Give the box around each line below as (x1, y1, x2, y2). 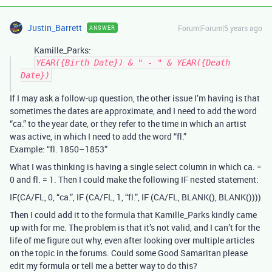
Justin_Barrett (27, 22, 82, 33)
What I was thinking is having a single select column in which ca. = (10, 161, 262, 172)
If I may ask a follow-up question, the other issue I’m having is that (10, 92, 260, 104)
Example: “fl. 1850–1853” (10, 143, 107, 155)
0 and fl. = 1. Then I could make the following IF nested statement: (10, 174, 259, 185)
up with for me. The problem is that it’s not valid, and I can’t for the (10, 222, 260, 233)
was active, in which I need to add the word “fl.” (10, 131, 186, 142)
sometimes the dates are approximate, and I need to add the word (10, 105, 257, 117)
